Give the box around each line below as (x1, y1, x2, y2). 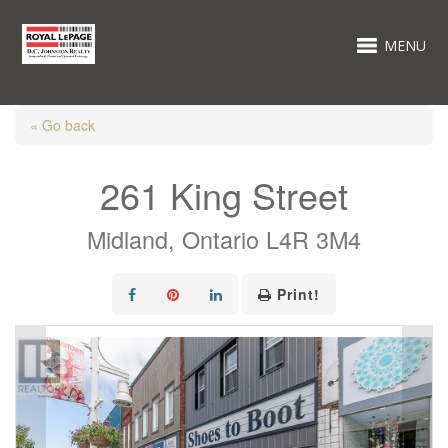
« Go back (30, 115, 95, 135)
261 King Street (100, 169, 348, 220)
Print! (277, 284, 320, 304)
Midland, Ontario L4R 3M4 (87, 222, 361, 256)
